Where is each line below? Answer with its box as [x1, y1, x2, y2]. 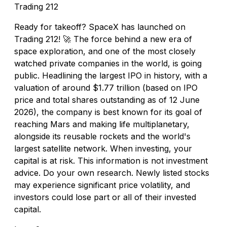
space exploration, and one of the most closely [14, 46, 196, 56]
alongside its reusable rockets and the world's [14, 131, 191, 141]
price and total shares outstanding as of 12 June [14, 94, 200, 105]
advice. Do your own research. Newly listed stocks [14, 167, 209, 178]
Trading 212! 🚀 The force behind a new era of [14, 33, 192, 44]
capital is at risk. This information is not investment [14, 155, 208, 166]
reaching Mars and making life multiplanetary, [14, 119, 190, 129]
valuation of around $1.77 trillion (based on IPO [14, 82, 198, 93]
